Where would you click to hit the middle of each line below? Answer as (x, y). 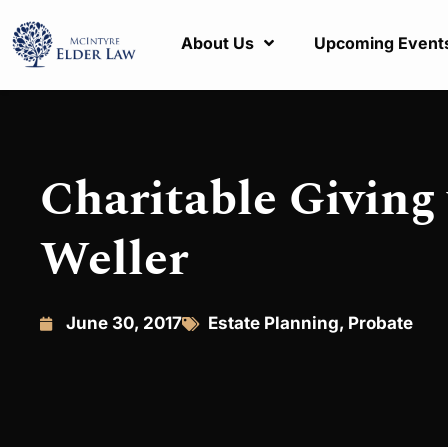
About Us (218, 43)
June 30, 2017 (124, 323)
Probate (380, 323)
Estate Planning (273, 323)
